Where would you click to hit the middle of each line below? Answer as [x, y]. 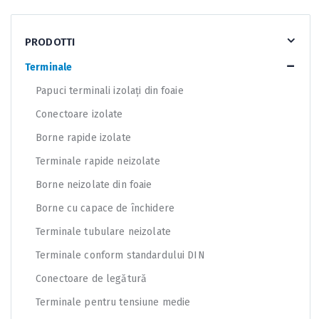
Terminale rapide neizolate [98, 161]
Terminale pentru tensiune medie [113, 302]
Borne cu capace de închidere [105, 208]
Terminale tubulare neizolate [103, 231]
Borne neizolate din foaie [94, 184]
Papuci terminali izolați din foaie [110, 90]
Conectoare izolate [79, 114]
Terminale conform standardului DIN [120, 255]
